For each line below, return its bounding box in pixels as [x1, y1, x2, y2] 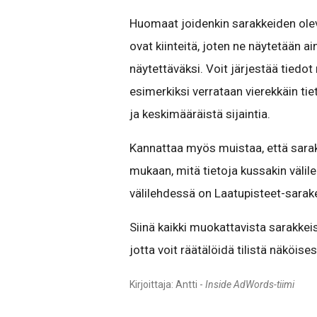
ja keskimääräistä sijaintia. [129, 107, 270, 121]
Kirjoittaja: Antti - [129, 279, 205, 290]
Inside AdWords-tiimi [205, 279, 294, 290]
